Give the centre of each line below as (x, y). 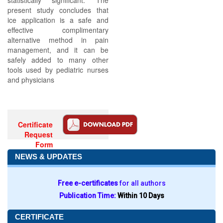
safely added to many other (58, 60)
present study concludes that (58, 10)
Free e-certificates (88, 183)
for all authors (142, 183)
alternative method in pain (58, 40)
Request (39, 134)
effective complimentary (58, 30)
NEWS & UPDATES (49, 157)
